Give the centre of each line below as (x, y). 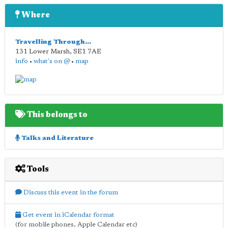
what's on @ (52, 61)
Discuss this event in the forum (70, 192)
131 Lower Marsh (42, 52)
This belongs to (56, 115)
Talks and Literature (57, 138)
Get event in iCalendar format (68, 215)
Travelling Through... (53, 42)
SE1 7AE (87, 52)
